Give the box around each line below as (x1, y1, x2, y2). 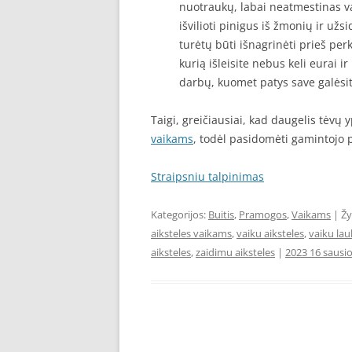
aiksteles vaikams (151, 226, 232, 240)
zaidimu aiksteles (196, 245, 275, 259)
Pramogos (239, 207, 287, 222)
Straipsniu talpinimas (151, 169, 264, 184)
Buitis (208, 207, 234, 222)
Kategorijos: (151, 207, 208, 222)
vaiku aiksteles (236, 226, 304, 240)
